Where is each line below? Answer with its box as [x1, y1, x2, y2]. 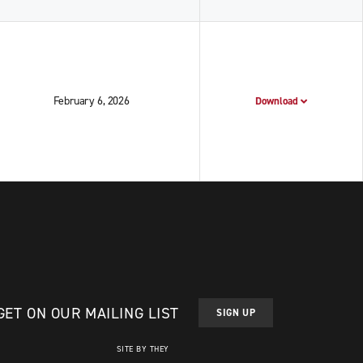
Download [255, 94, 301, 108]
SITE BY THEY [116, 344, 169, 354]
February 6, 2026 [53, 93, 130, 109]
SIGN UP [216, 306, 256, 319]
